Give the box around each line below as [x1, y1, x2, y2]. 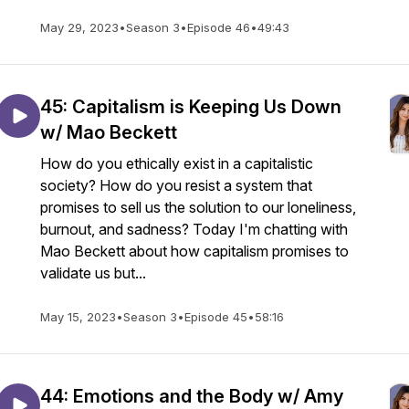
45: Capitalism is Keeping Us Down [40, 96, 341, 118]
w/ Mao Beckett [40, 121, 177, 143]
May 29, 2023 [40, 20, 119, 35]
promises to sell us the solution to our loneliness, [40, 198, 356, 216]
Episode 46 [187, 20, 250, 35]
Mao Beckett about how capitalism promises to [40, 242, 349, 260]
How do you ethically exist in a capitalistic [40, 154, 313, 173]
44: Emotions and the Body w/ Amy [40, 385, 343, 407]
